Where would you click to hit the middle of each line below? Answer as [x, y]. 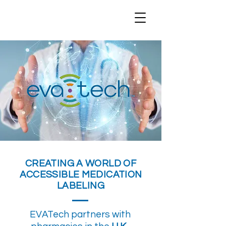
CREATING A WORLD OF [81, 163]
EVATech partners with [80, 214]
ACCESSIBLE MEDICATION [81, 175]
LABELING [81, 186]
